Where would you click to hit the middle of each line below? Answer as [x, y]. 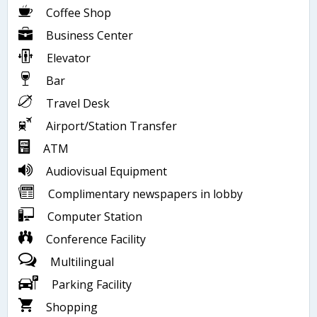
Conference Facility [94, 240]
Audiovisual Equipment [105, 172]
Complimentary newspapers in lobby [144, 194]
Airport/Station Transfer [110, 126]
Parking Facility [90, 285]
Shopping [70, 307]
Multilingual [81, 262]
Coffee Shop [77, 13]
